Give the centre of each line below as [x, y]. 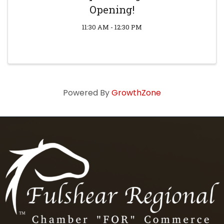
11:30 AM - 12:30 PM [112, 27]
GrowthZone [136, 93]
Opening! [112, 10]
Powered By [87, 93]
